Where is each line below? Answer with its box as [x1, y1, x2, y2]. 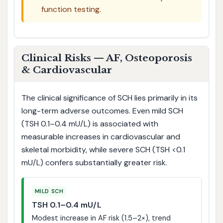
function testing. [41, 4, 101, 15]
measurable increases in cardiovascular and [21, 131, 180, 142]
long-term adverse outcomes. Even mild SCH [21, 105, 183, 116]
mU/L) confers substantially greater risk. [21, 157, 167, 168]
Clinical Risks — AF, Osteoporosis [21, 51, 192, 64]
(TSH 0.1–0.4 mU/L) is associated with [21, 118, 158, 129]
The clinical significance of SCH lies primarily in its [21, 92, 198, 103]
